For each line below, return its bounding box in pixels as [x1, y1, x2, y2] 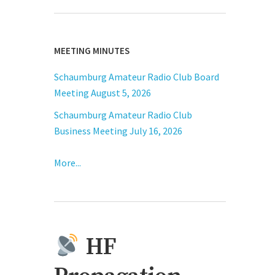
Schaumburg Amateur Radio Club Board [54, 71, 219, 83]
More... [54, 157, 81, 169]
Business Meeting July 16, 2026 [54, 125, 184, 137]
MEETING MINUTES [54, 45, 130, 57]
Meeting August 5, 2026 [54, 87, 153, 99]
